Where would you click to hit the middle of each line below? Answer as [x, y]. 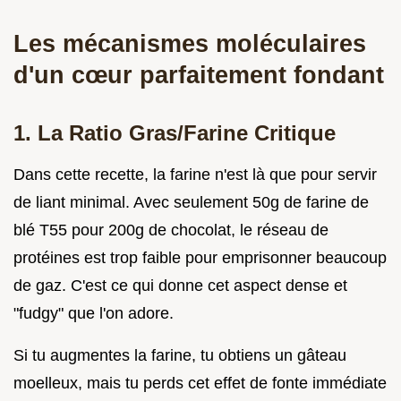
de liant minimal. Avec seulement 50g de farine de [191, 203]
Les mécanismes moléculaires [190, 44]
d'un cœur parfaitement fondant [199, 75]
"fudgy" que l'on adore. [94, 314]
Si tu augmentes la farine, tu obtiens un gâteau [180, 356]
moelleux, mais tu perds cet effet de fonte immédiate [200, 384]
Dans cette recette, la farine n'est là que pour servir [195, 175]
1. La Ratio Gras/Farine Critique [175, 133]
